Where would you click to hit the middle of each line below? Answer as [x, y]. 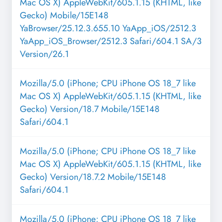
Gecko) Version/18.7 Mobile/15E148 [90, 109]
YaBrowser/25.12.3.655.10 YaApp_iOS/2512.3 [108, 28]
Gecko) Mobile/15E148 [64, 16]
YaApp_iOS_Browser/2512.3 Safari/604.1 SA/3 [111, 41]
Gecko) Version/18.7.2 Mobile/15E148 [93, 177]
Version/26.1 [44, 54]
